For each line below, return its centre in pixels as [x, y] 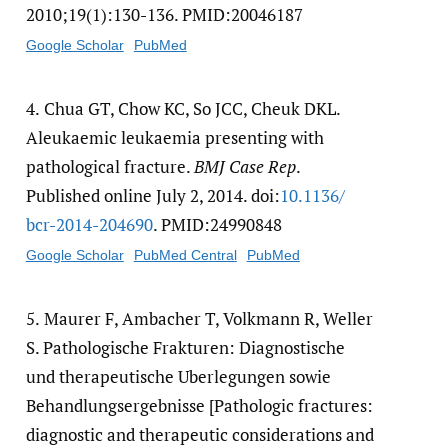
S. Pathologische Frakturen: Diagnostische [185, 348]
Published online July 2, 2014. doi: [152, 196]
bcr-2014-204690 [89, 225]
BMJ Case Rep [244, 167]
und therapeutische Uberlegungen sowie [178, 377]
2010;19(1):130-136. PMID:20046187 [164, 15]
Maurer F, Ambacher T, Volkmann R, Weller [208, 319]
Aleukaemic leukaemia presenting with [174, 138]
